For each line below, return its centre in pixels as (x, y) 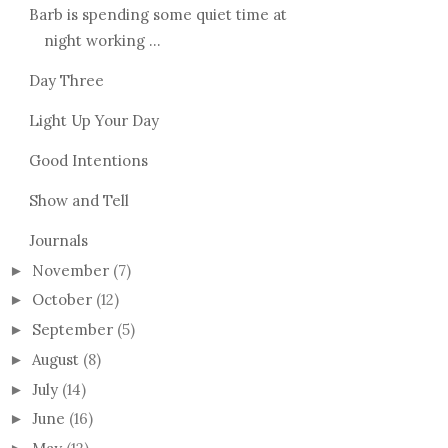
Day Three (66, 80)
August (55, 359)
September (72, 329)
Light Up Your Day (93, 120)
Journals (58, 240)
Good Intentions (88, 160)
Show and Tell (78, 200)
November (70, 270)
